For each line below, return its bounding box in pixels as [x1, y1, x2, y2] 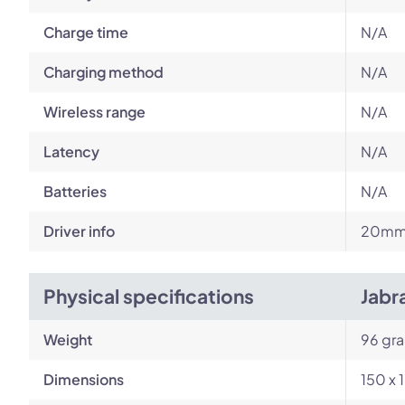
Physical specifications [43, 284, 254, 308]
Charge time [43, 23, 128, 42]
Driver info [43, 221, 115, 240]
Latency [43, 142, 99, 161]
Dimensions [43, 370, 124, 389]
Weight [43, 330, 92, 349]
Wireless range [43, 102, 146, 121]
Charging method [43, 62, 164, 81]
